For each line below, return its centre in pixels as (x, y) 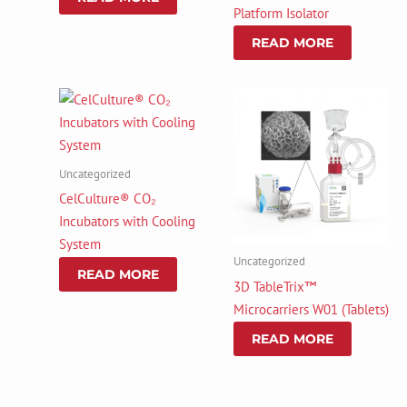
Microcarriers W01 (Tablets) (311, 309)
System (80, 244)
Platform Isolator (281, 13)
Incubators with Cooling (127, 221)
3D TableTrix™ (274, 286)
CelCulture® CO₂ (108, 199)
